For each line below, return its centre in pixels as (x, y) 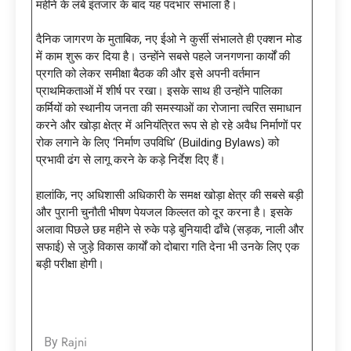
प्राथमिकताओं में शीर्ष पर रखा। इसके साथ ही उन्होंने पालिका (159, 91)
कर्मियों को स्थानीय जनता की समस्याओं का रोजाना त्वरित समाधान (169, 109)
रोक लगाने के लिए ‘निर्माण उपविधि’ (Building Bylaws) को (157, 143)
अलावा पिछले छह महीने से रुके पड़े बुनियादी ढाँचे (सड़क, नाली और (170, 229)
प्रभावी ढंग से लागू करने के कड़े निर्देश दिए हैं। (131, 160)
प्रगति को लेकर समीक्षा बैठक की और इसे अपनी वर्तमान (148, 74)
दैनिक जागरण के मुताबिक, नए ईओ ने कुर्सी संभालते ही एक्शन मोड (169, 40)
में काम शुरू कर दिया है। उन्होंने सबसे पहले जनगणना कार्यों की (163, 57)
